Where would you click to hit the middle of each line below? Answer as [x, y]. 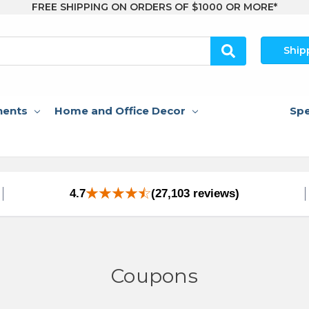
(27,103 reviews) [195, 193]
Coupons [154, 276]
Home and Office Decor [120, 110]
